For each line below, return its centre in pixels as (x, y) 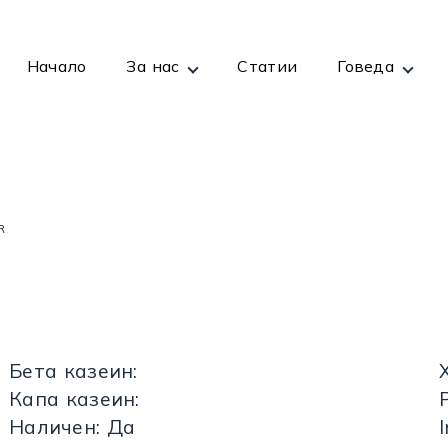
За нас (153, 65)
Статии (267, 65)
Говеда (366, 65)
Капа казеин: (74, 398)
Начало (56, 65)
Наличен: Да (72, 426)
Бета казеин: (73, 370)
